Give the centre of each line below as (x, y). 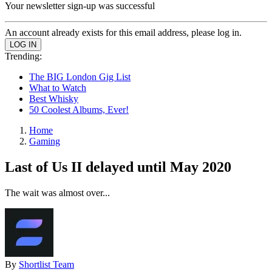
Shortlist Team (46, 264)
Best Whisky (54, 99)
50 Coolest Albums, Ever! (79, 110)
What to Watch (58, 88)
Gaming (45, 141)
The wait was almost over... (57, 192)
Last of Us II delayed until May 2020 (118, 167)
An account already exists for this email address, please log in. (123, 32)
